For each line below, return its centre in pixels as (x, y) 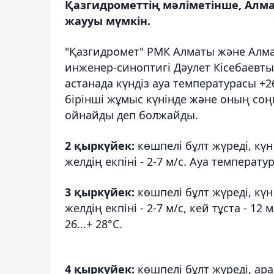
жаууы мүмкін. (108, 20)
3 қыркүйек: (101, 192)
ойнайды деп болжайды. (131, 115)
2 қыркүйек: (100, 145)
